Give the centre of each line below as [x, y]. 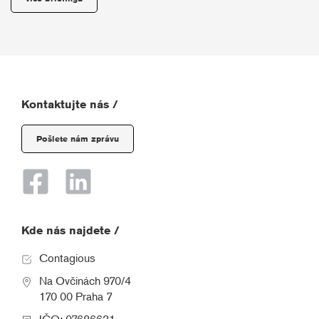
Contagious [67, 258]
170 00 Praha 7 [76, 296]
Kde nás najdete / [70, 230]
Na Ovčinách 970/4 [85, 281]
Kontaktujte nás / [70, 104]
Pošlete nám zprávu [78, 138]
